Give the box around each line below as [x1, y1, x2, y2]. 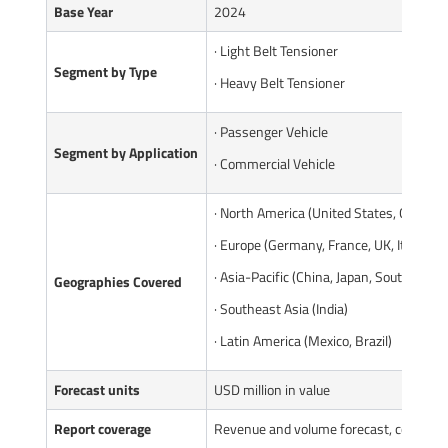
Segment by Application [54, 141, 198, 163]
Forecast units [54, 378, 140, 400]
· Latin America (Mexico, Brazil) [214, 329, 392, 351]
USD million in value [214, 378, 330, 400]
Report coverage [54, 417, 151, 439]
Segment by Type [54, 60, 157, 82]
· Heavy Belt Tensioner [214, 71, 345, 93]
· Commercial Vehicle [214, 152, 335, 174]
